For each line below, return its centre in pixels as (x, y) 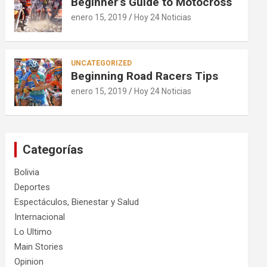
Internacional (40, 217)
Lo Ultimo (33, 232)
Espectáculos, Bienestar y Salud (77, 202)
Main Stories (39, 247)
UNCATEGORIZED (102, 63)
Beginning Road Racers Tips (145, 76)
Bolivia (27, 172)
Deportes (32, 187)
